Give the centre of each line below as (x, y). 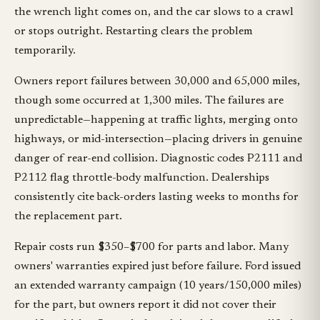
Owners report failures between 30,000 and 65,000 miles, (157, 82)
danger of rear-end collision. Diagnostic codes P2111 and (158, 159)
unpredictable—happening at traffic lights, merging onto (156, 120)
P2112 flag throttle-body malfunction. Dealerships (142, 178)
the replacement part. (68, 217)
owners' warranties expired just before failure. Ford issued (157, 267)
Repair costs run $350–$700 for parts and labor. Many (151, 247)
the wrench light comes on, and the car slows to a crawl (154, 12)
